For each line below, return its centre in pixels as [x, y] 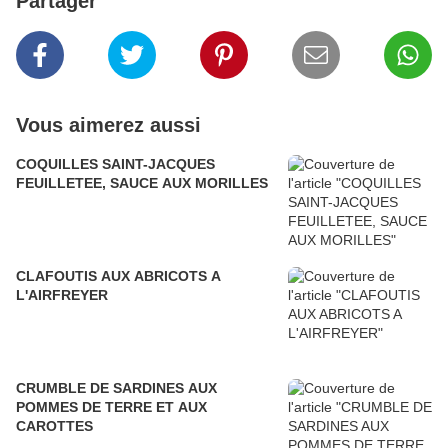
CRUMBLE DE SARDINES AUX [116, 388]
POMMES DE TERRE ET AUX [111, 407]
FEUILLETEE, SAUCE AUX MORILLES [142, 183]
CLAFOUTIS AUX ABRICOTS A [118, 276]
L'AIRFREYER [62, 295]
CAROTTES [54, 426]
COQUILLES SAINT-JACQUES [115, 164]
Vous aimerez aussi [108, 125]
